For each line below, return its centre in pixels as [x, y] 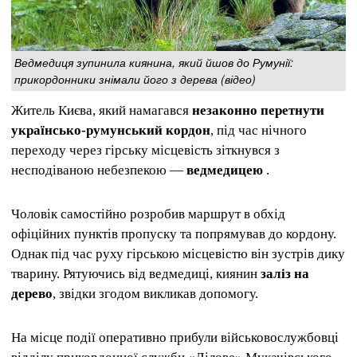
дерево [32, 294]
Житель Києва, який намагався [102, 110]
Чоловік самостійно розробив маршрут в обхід [148, 214]
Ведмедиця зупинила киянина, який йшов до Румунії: [154, 62]
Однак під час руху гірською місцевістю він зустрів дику [178, 254]
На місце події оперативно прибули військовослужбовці [175, 338]
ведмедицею [225, 170]
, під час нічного [259, 130]
